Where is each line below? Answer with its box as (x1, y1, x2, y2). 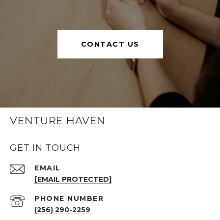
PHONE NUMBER (34, 193, 104, 203)
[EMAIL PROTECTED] (34, 174, 111, 184)
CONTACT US (81, 39, 139, 49)
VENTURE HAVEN (10, 114, 106, 127)
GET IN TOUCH (10, 142, 81, 153)
